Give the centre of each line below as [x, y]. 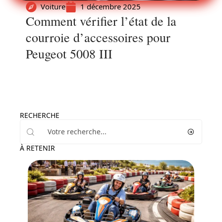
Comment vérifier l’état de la [101, 21]
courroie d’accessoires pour [98, 37]
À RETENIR [37, 148]
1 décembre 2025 [111, 6]
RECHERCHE [40, 115]
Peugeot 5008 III [69, 54]
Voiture [53, 6]
